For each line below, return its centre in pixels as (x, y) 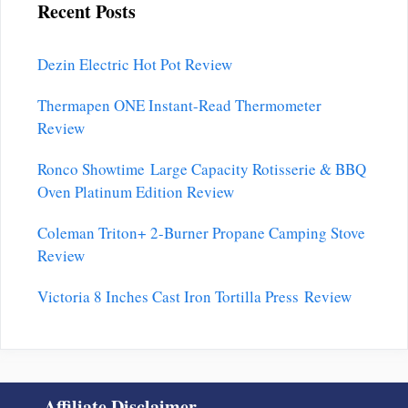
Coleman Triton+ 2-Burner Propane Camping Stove (201, 233)
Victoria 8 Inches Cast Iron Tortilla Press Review (194, 297)
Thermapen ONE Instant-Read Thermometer (179, 106)
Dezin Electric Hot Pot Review (135, 65)
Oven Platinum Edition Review (136, 192)
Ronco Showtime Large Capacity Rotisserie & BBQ (202, 169)
